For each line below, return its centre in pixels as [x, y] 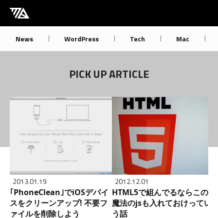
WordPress [82, 38]
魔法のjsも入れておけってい [162, 203]
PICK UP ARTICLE [109, 74]
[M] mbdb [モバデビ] [52, 11]
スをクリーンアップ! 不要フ [59, 203]
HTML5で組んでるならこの [160, 192]
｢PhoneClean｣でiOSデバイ [59, 192]
